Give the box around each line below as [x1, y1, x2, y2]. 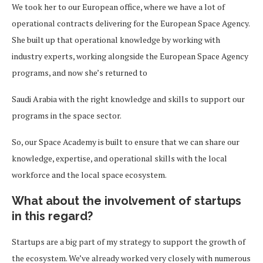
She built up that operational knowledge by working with [12, 34, 220, 46]
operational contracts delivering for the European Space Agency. [12, 18, 249, 29]
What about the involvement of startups [12, 194, 241, 208]
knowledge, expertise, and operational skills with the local [12, 153, 227, 164]
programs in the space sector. [12, 110, 123, 122]
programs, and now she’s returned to [12, 67, 149, 79]
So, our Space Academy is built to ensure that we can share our [12, 136, 240, 148]
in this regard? [12, 209, 93, 224]
